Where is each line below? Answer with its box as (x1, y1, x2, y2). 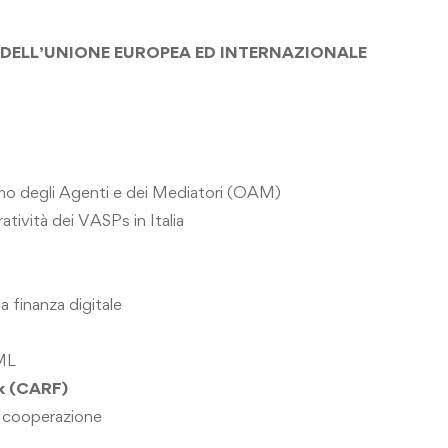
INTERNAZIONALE (220, 42, 367, 62)
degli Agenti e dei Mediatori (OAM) (20, 182, 281, 202)
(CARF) (9, 378, 68, 398)
